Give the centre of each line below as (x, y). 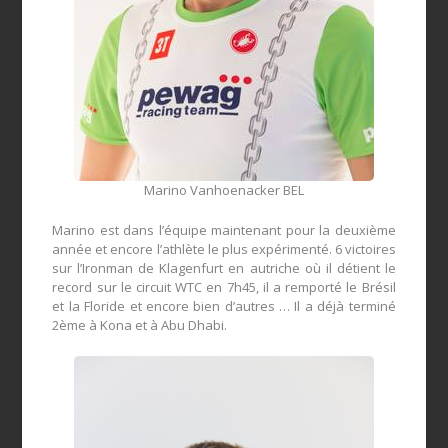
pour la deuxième (340, 230)
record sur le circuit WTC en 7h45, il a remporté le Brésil (224, 287)
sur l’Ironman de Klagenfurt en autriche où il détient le (224, 268)
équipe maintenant (224, 230)
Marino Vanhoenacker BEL (224, 190)
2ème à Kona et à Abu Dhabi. (140, 325)
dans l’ (143, 230)
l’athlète (180, 249)
